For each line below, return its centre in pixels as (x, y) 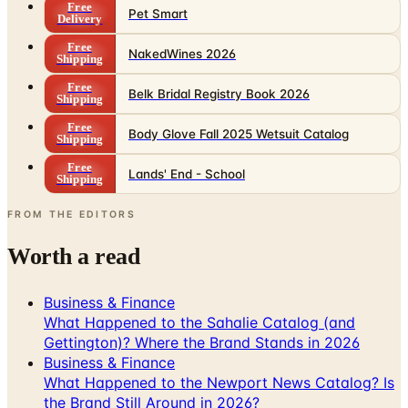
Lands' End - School (187, 173)
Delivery (80, 19)
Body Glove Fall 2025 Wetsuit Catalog (239, 133)
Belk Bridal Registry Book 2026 (219, 93)
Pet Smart (158, 13)
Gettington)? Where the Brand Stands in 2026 (202, 342)
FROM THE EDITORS (71, 214)
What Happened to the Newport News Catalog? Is (219, 382)
